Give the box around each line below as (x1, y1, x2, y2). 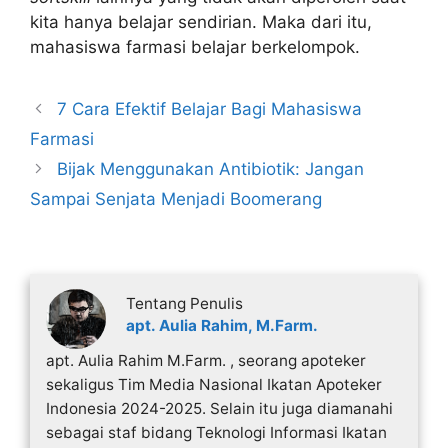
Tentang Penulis (125, 294, 243, 314)
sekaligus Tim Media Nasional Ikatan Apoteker (45, 375, 382, 395)
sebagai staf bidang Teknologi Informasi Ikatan (45, 423, 387, 443)
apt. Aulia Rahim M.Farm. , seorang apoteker (45, 351, 366, 371)
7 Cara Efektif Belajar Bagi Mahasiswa (57, 98, 363, 119)
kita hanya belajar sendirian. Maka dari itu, (30, 11, 372, 32)
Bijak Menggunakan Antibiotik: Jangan (57, 158, 365, 179)
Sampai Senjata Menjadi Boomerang (30, 188, 322, 209)
